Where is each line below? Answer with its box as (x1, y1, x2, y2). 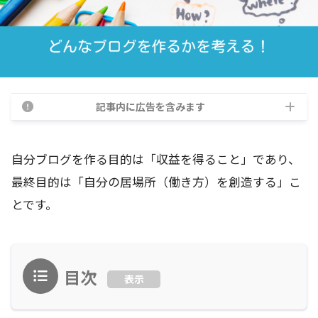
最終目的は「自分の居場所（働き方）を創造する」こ (11, 172, 301, 190)
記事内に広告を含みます (96, 99, 205, 114)
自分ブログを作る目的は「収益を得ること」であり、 (11, 150, 300, 168)
